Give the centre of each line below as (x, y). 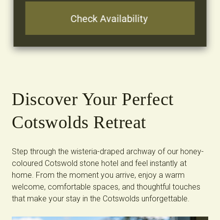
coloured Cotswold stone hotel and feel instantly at (99, 163)
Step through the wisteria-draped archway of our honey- (108, 151)
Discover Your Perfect (93, 99)
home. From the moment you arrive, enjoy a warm (98, 175)
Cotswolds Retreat (79, 122)
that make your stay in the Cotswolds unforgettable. (101, 199)
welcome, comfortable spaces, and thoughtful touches (106, 187)
